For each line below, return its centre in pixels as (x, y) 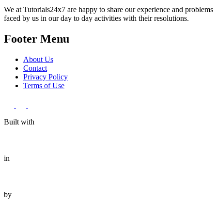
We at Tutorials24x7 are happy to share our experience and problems (108, 10)
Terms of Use (44, 86)
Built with (19, 122)
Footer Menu (37, 39)
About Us (38, 60)
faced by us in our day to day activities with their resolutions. (96, 18)
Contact (35, 68)
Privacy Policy (46, 77)
